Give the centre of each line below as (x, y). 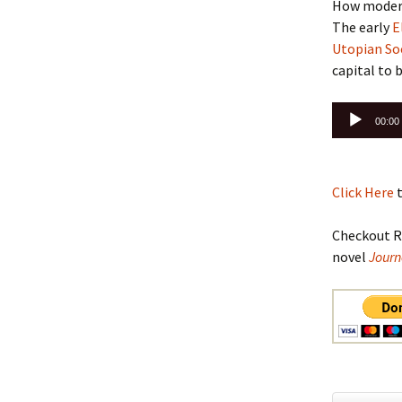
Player (351, 134)
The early (362, 27)
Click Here (363, 192)
